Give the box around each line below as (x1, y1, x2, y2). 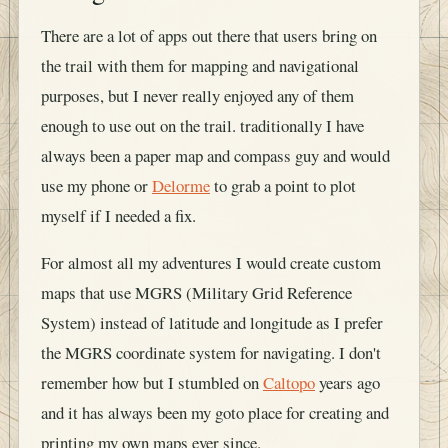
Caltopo (263, 371, 315, 395)
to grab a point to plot (210, 174, 356, 198)
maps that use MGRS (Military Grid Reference (41, 281, 352, 305)
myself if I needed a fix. (41, 204, 196, 228)
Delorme (152, 174, 210, 198)
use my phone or (41, 174, 152, 198)
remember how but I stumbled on (41, 371, 263, 395)
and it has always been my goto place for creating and (41, 401, 389, 425)
